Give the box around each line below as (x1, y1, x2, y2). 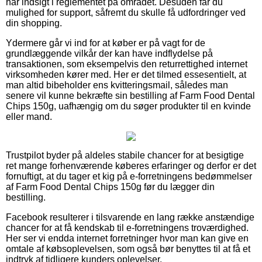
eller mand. (6, 112, 52, 122)
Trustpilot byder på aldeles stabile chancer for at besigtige (6, 150, 244, 161)
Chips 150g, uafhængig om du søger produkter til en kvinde (6, 101, 251, 112)
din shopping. (6, 18, 62, 29)
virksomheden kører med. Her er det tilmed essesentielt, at (6, 70, 246, 80)
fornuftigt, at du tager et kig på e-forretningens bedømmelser (6, 171, 252, 182)
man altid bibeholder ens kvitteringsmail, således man (6, 80, 228, 91)
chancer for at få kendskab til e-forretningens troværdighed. (6, 223, 249, 233)
